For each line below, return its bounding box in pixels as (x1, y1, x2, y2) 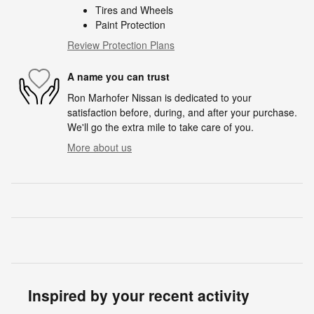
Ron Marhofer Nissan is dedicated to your (67, 90, 252, 104)
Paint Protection (95, 17, 165, 32)
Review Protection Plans (67, 37, 175, 52)
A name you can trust (67, 69, 170, 84)
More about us (67, 139, 132, 154)
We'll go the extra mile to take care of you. (67, 119, 254, 134)
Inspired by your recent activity (28, 284, 250, 306)
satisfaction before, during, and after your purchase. (67, 104, 297, 119)
